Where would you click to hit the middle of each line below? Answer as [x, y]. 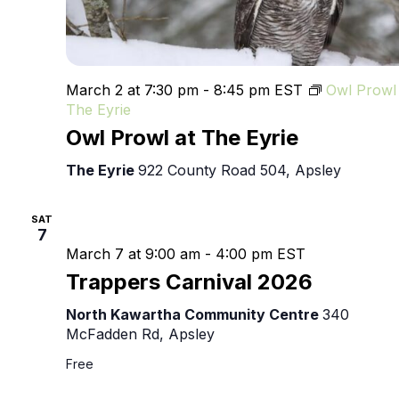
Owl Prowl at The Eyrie [182, 137]
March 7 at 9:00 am [133, 253]
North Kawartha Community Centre [194, 314]
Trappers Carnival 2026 [189, 281]
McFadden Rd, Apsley [140, 334]
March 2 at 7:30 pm [132, 90]
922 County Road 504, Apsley [240, 170]
